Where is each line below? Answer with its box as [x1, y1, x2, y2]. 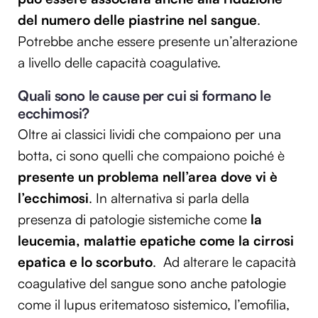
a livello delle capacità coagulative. [18, 53, 221, 71]
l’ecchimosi [18, 190, 89, 207]
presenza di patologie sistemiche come [18, 211, 251, 229]
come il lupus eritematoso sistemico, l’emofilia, [18, 296, 290, 314]
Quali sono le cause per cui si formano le [18, 87, 271, 105]
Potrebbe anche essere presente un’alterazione [18, 32, 297, 50]
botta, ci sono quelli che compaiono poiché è [18, 147, 285, 165]
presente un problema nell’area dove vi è [18, 168, 278, 186]
